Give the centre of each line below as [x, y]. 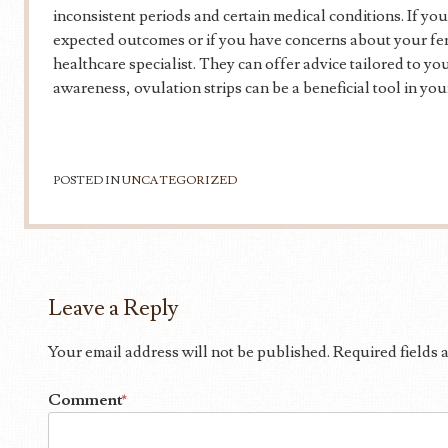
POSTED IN [87, 180]
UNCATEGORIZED [179, 180]
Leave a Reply [113, 308]
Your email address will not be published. [189, 352]
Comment [87, 400]
